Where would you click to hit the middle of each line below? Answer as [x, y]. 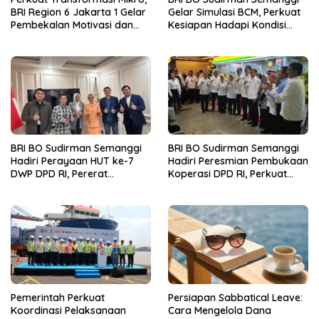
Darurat [187, 38]
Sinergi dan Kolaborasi [222, 187]
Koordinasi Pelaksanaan [68, 310]
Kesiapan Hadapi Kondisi [227, 25]
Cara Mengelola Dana [220, 310]
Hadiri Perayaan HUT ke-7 [72, 161]
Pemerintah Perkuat [58, 297]
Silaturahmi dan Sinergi [66, 187]
